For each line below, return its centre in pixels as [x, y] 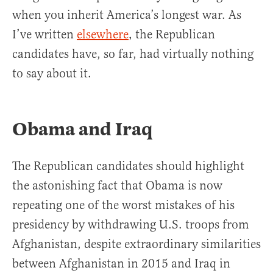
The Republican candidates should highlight [128, 166]
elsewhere [103, 34]
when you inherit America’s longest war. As [127, 15]
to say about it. [52, 73]
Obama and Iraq [82, 129]
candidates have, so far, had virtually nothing [133, 54]
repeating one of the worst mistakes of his [123, 205]
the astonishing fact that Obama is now [117, 185]
